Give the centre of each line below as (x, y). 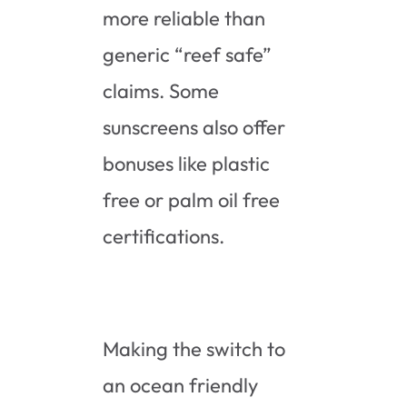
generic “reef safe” (188, 54)
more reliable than (184, 18)
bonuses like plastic (187, 163)
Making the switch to (194, 348)
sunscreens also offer (194, 127)
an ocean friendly (181, 385)
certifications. (166, 236)
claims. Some (161, 90)
